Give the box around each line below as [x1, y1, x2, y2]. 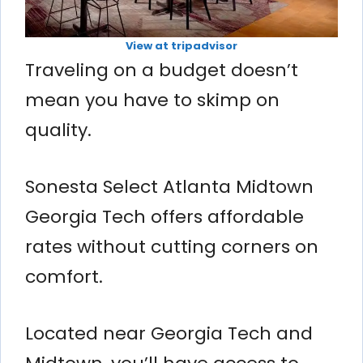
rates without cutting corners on [25, 233, 318, 259]
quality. [25, 117, 92, 143]
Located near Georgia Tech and [25, 320, 313, 346]
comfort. [25, 263, 103, 289]
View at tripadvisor [126, 37, 237, 53]
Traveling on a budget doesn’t [25, 57, 298, 83]
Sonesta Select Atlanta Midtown [25, 173, 314, 199]
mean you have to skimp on [25, 87, 280, 113]
